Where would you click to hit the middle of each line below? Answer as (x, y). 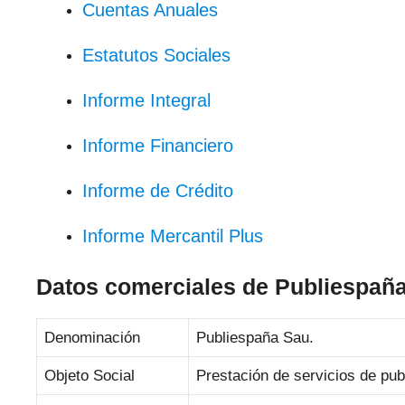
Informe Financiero (158, 146)
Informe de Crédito (158, 191)
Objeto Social (89, 375)
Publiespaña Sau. (255, 337)
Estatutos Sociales (156, 55)
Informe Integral (146, 100)
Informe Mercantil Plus (173, 236)
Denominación (92, 337)
